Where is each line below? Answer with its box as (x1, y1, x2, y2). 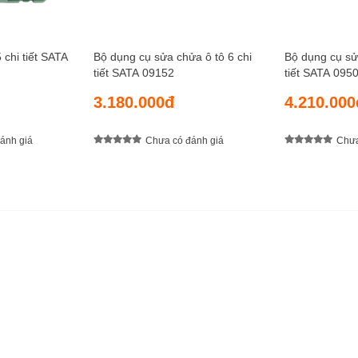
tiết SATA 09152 (93, 66, 174, 80)
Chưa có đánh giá (145, 134, 224, 146)
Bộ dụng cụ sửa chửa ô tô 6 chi (93, 50, 252, 64)
